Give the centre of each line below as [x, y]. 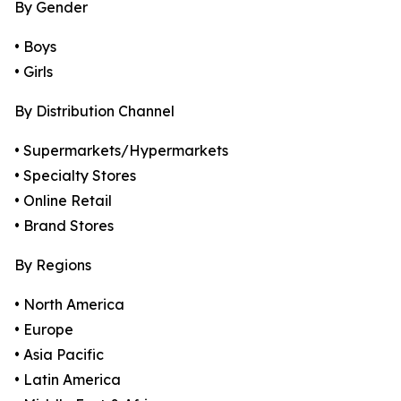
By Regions [53, 265]
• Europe [44, 330]
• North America [69, 305]
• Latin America [68, 380]
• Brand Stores [64, 226]
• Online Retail [63, 201]
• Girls [34, 72]
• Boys [35, 47]
